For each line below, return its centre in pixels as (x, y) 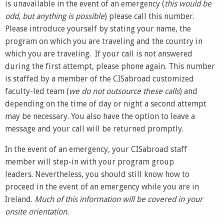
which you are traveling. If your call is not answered (99, 54)
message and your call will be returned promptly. (94, 129)
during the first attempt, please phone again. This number (110, 66)
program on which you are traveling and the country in (104, 41)
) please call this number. (149, 16)
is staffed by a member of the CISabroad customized (99, 79)
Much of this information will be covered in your (118, 199)
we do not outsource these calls (124, 91)
